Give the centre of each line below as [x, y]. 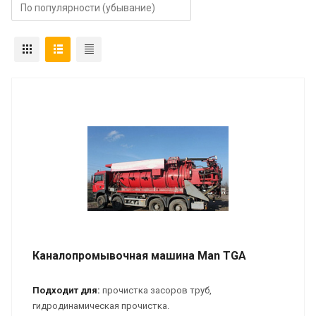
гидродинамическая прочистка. [102, 305]
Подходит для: [66, 290]
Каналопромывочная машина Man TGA [139, 255]
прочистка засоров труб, [156, 290]
